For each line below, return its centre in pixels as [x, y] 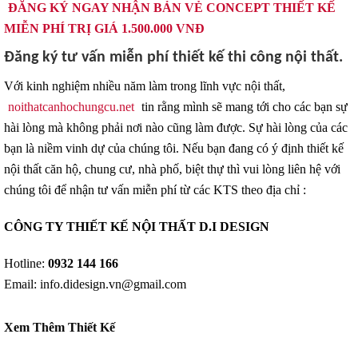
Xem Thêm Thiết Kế [60, 327]
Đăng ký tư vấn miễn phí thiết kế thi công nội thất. [173, 58]
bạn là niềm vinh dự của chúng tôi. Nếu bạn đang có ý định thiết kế [174, 148]
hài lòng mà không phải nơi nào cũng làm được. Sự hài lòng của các [176, 127]
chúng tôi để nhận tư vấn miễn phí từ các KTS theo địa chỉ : [155, 190]
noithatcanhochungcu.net [71, 107]
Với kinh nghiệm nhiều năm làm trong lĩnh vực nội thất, [145, 86]
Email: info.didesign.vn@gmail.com [95, 284]
